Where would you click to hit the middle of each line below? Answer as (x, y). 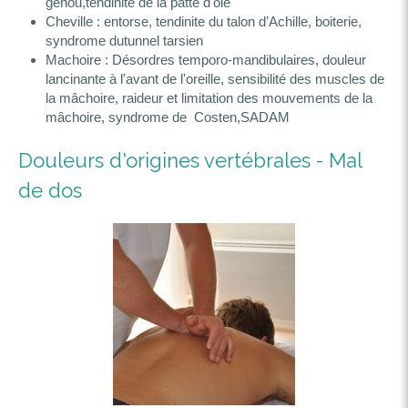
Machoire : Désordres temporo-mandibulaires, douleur (206, 60)
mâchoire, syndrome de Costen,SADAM (168, 117)
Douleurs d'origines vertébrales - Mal (190, 160)
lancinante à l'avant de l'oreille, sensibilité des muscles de (215, 79)
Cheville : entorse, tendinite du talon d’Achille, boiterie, (204, 21)
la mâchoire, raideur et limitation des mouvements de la (209, 98)
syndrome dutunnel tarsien (124, 41)
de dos (50, 190)
